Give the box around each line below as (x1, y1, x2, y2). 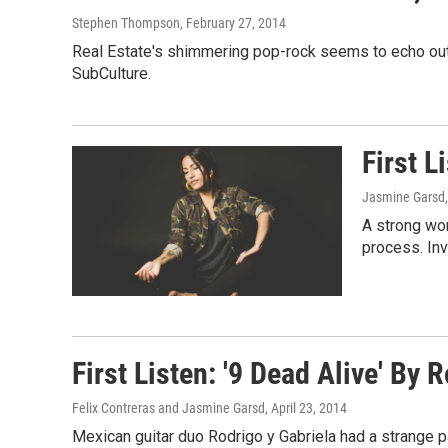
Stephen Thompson (72, 15, 180, 31)
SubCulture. (72, 64, 151, 83)
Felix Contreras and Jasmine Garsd (72, 400, 265, 417)
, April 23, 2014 (265, 400, 347, 417)
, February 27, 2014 (180, 15, 286, 31)
